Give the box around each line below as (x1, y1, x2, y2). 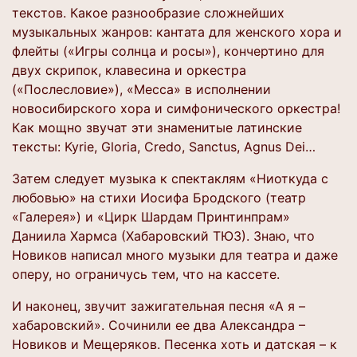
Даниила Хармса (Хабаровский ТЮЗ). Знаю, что (12, 228, 315, 244)
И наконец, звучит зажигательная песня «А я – (12, 298, 305, 314)
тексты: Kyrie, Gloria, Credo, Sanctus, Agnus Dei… (12, 139, 316, 155)
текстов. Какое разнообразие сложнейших (12, 5, 284, 21)
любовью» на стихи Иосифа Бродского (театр (12, 190, 306, 206)
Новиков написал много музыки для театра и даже (12, 247, 338, 263)
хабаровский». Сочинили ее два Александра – (12, 317, 305, 333)
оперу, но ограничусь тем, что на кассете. (12, 266, 280, 282)
